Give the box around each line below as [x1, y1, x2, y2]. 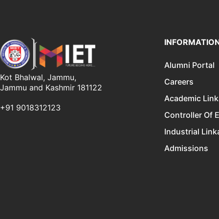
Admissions [164, 143, 208, 153]
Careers [164, 76, 194, 87]
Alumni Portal [164, 60, 215, 70]
